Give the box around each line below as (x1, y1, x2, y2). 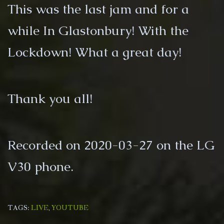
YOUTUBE (51, 203, 88, 212)
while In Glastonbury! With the (7, 22, 188, 39)
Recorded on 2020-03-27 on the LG (7, 136, 214, 153)
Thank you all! (7, 90, 92, 107)
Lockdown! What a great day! (7, 43, 181, 60)
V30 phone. (7, 158, 73, 175)
